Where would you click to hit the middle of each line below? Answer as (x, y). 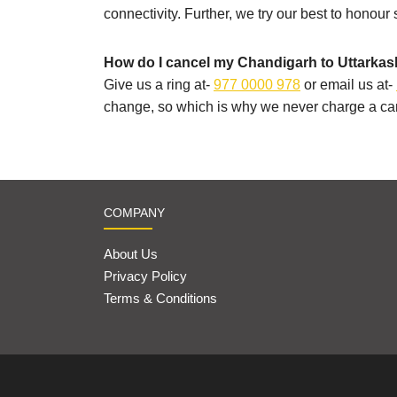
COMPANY (134, 213)
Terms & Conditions (160, 299)
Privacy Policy (145, 276)
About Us (131, 254)
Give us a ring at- (159, 85)
